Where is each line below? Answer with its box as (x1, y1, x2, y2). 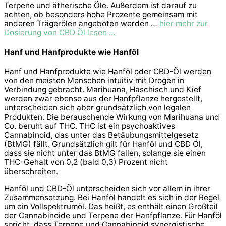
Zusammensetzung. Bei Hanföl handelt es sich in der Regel (4, 192, 219, 202)
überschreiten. (4, 166, 58, 177)
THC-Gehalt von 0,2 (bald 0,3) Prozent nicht (4, 157, 168, 167)
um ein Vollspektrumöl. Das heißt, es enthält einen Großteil (4, 201, 218, 211)
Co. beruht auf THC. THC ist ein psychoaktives (4, 121, 175, 131)
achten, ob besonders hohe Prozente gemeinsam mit (4, 9, 198, 19)
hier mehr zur (159, 18, 208, 28)
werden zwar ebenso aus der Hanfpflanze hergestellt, (4, 94, 202, 104)
